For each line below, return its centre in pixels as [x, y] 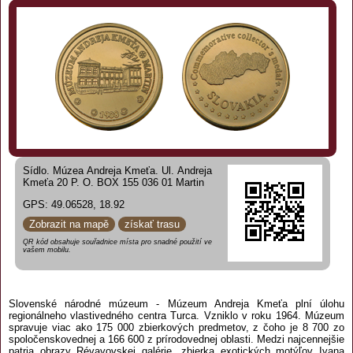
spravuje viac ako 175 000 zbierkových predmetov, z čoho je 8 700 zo [176, 327]
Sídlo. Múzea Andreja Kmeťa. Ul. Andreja [117, 171]
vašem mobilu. [47, 249]
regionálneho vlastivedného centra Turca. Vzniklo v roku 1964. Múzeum [176, 316]
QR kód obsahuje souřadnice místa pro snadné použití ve [117, 242]
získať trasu [152, 224]
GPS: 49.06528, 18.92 [74, 204]
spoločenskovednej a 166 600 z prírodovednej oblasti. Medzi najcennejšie [176, 339]
